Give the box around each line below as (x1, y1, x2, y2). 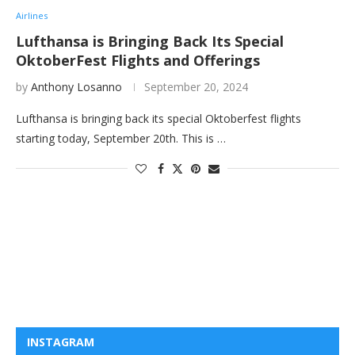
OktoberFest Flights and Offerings (16, 51, 260, 70)
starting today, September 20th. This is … (16, 131, 226, 146)
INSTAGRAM (27, 334, 94, 349)
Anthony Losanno (31, 79, 122, 94)
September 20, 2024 (144, 79, 248, 94)
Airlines (16, 10, 48, 21)
